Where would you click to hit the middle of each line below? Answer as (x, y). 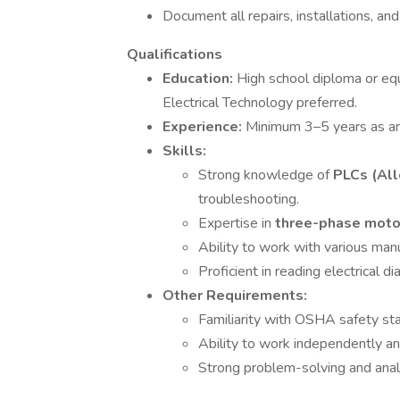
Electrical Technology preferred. (260, 103)
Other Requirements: (235, 296)
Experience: (204, 127)
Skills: (184, 151)
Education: (200, 79)
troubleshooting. (249, 199)
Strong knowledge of (266, 175)
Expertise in (237, 223)
